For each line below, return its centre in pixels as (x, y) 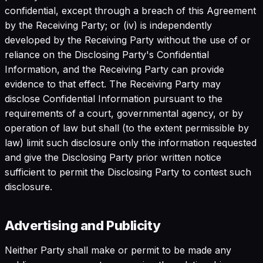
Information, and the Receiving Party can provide (114, 69)
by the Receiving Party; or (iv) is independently (108, 25)
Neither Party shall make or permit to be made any (118, 250)
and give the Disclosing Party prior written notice (113, 157)
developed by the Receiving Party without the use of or (128, 40)
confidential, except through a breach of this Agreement (130, 10)
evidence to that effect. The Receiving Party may (113, 84)
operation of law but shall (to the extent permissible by (127, 128)
